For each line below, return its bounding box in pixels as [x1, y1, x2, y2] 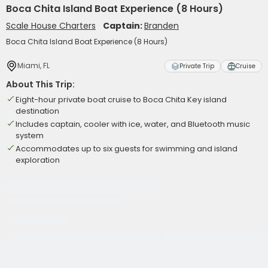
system [16, 130, 44, 141]
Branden [144, 20, 179, 32]
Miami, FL [17, 60, 50, 71]
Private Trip [179, 62, 214, 71]
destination [16, 105, 59, 117]
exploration [16, 154, 60, 166]
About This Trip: [6, 78, 75, 90]
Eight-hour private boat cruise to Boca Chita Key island [16, 94, 227, 105]
